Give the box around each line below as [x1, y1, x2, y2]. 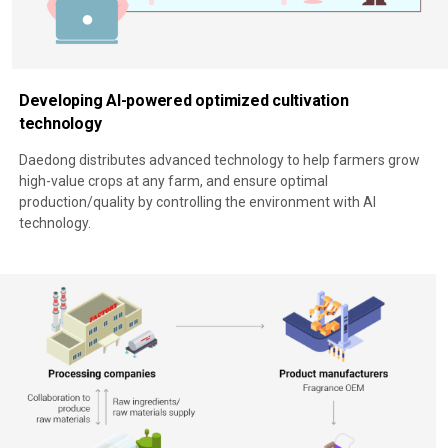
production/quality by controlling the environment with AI [18, 193, 376, 210]
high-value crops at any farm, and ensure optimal [18, 172, 328, 189]
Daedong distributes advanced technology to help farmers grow [18, 151, 420, 168]
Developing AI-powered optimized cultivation [18, 90, 349, 110]
